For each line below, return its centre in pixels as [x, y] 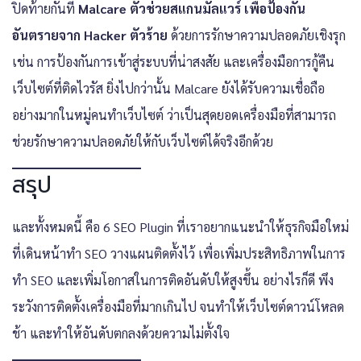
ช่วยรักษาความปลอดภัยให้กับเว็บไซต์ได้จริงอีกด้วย [143, 141]
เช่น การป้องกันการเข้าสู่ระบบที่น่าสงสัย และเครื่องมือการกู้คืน [173, 61]
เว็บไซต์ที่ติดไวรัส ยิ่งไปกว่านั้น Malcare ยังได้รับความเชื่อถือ [168, 88]
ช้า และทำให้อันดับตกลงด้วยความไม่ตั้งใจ [121, 333]
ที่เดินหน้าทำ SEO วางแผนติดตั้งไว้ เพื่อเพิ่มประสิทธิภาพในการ [179, 253]
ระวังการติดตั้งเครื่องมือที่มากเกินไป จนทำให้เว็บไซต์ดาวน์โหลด [178, 306]
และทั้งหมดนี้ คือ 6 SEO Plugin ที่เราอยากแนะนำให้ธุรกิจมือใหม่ [180, 226]
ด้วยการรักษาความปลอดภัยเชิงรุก [257, 35]
